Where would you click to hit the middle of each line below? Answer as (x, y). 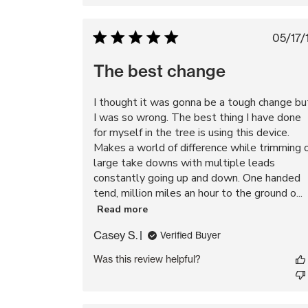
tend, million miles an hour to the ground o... (198, 193)
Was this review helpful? (147, 259)
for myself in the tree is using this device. (191, 133)
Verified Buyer (190, 235)
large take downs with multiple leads (184, 163)
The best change (159, 71)
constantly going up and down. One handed (197, 178)
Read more (122, 209)
